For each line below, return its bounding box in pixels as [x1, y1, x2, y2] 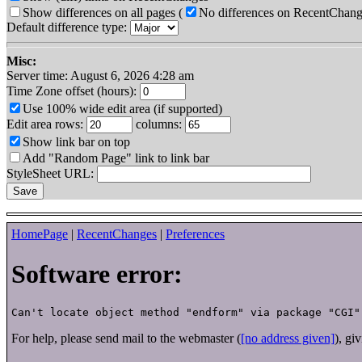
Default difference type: [6, 20, 130, 35]
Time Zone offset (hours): [6, 84, 140, 99]
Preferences [166, 227, 225, 242]
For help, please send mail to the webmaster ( [11, 331, 241, 346]
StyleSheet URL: [6, 166, 97, 181]
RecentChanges [77, 227, 157, 242]
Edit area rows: [6, 117, 86, 132]
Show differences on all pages [23, 6, 175, 20]
